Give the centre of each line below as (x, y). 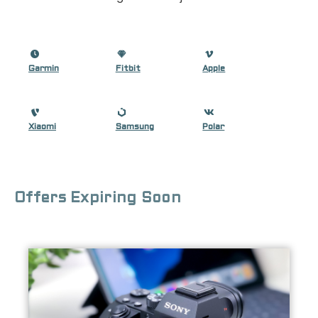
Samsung (135, 127)
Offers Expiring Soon (98, 199)
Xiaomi (42, 127)
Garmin (44, 68)
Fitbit (128, 68)
